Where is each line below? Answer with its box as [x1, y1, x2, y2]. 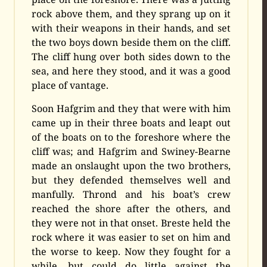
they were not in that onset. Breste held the [32, 216, 231, 229]
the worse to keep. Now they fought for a [32, 244, 231, 258]
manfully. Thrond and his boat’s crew [32, 187, 231, 201]
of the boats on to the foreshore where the [32, 130, 231, 144]
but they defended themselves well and [32, 173, 231, 187]
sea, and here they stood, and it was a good [32, 64, 231, 77]
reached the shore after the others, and [32, 201, 231, 215]
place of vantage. [32, 78, 109, 92]
